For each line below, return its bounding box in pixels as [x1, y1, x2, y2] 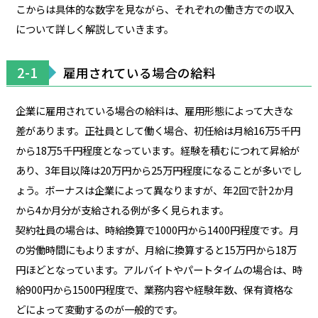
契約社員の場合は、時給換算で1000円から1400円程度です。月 [15, 221, 299, 237]
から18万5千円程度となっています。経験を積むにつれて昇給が [15, 142, 300, 158]
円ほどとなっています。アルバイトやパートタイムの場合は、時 [15, 261, 302, 277]
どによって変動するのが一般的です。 [15, 301, 183, 317]
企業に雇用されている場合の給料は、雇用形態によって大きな [15, 102, 293, 118]
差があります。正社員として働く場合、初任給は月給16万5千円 [15, 122, 300, 138]
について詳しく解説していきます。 [15, 21, 174, 36]
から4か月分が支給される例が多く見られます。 [15, 202, 229, 217]
